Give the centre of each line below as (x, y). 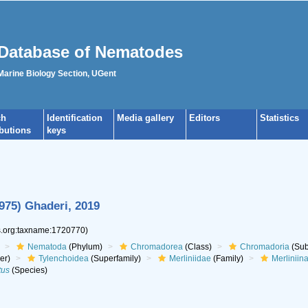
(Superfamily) (114, 258)
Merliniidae (190, 258)
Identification (75, 118)
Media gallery (145, 118)
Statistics (279, 118)
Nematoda (47, 247)
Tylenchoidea (63, 258)
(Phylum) (84, 247)
